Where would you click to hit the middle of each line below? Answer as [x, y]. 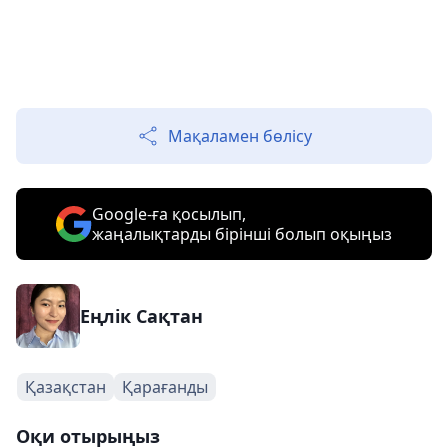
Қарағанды [165, 387]
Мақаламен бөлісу [240, 136]
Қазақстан [65, 387]
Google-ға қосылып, [169, 214]
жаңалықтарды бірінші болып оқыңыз [242, 234]
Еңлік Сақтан [141, 316]
